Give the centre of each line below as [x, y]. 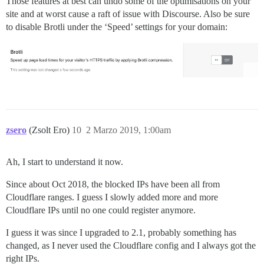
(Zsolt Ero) [50, 130]
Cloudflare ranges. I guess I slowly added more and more [112, 197]
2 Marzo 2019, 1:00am [128, 130]
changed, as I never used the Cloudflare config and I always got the [131, 245]
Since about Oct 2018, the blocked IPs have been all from [113, 184]
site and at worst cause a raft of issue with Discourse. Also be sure [128, 14]
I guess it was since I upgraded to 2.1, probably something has [121, 232]
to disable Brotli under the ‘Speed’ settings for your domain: [117, 27]
